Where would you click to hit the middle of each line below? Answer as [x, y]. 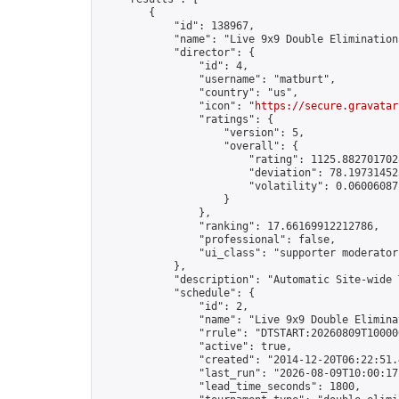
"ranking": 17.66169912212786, [239, 226]
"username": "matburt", [217, 79]
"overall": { [199, 146]
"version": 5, [202, 133]
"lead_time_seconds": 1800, [230, 387]
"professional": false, [217, 240]
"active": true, [195, 346]
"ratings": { [186, 119]
